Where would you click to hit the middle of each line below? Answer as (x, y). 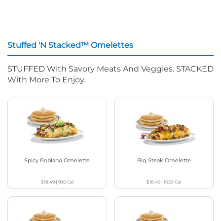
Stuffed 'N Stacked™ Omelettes (70, 45)
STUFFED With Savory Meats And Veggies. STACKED (110, 69)
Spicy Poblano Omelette (57, 160)
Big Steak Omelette (164, 160)
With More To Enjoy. (46, 80)
